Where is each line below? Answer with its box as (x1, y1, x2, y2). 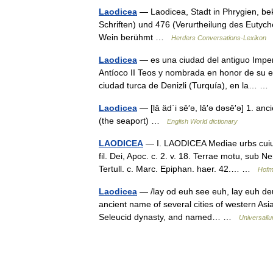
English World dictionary (167, 117, 238, 125)
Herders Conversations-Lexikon (171, 34, 266, 41)
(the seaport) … (99, 115, 167, 126)
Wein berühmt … (99, 32, 171, 42)
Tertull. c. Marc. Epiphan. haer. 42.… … (99, 163, 258, 174)
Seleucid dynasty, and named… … (99, 211, 239, 222)
